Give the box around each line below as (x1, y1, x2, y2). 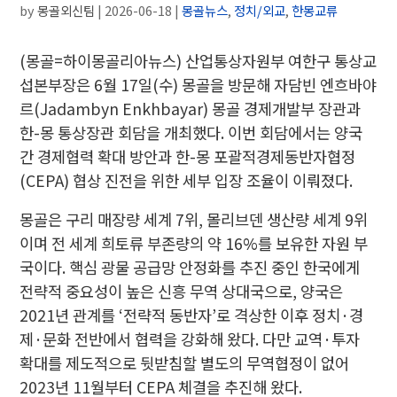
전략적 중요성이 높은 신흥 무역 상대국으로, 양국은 (19, 280, 344, 303)
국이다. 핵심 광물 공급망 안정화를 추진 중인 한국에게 (19, 256, 361, 279)
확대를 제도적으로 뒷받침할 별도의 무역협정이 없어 (19, 352, 350, 375)
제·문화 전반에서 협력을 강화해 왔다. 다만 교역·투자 (19, 328, 361, 351)
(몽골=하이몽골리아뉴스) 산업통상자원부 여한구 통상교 (19, 49, 378, 72)
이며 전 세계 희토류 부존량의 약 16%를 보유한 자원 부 (19, 232, 369, 255)
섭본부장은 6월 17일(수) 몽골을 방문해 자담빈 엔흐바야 (19, 73, 378, 96)
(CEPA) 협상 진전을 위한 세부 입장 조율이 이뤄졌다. (19, 168, 354, 191)
